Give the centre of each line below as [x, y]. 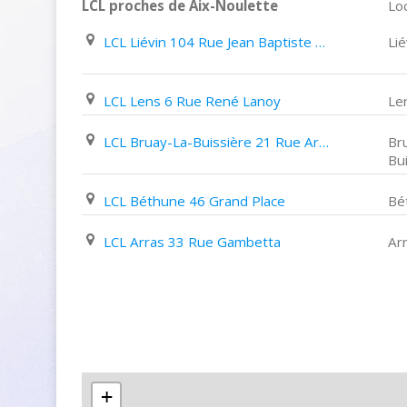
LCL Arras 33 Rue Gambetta [192, 242]
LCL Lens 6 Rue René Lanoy [192, 101]
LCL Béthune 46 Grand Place [194, 201]
